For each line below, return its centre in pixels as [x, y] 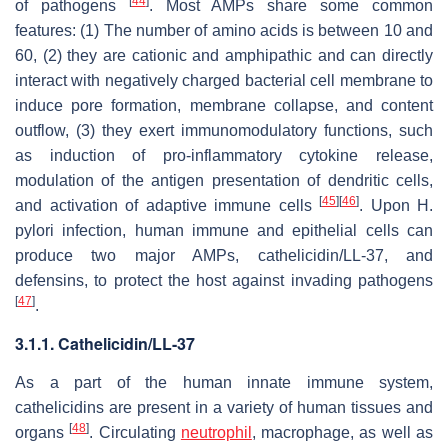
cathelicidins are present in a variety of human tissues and [224, 407]
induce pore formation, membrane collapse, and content [224, 105]
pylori [34, 230]
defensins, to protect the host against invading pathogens [224, 280]
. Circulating [135, 432]
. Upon [388, 205]
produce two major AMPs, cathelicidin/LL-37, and [224, 255]
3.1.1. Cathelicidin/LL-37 [105, 343]
